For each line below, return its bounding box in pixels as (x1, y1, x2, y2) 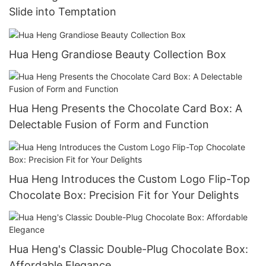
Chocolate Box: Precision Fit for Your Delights (9, 188, 239, 201)
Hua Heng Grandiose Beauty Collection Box (9, 47, 226, 61)
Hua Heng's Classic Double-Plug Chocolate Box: (9, 242, 248, 255)
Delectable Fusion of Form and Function (9, 118, 209, 131)
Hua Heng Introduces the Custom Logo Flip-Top (9, 172, 251, 185)
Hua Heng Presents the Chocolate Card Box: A (9, 102, 242, 115)
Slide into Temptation (9, 5, 116, 18)
